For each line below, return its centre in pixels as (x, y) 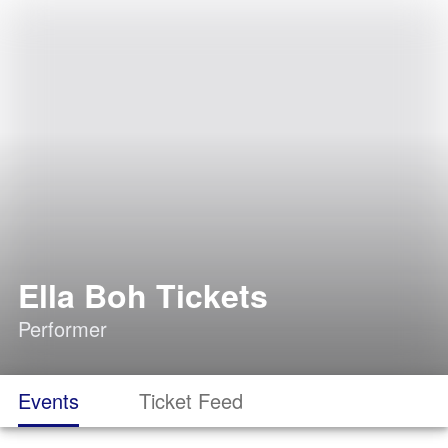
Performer (62, 328)
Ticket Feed (191, 400)
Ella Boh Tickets (143, 295)
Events (48, 400)
